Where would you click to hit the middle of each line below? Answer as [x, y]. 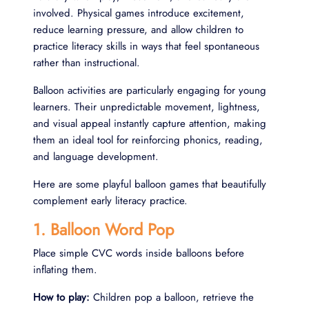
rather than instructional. [87, 62]
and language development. [96, 156]
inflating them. [65, 269]
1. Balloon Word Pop [103, 229]
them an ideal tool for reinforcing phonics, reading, [148, 140]
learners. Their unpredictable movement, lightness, [147, 107]
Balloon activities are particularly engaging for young [150, 90]
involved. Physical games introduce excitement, [139, 13]
